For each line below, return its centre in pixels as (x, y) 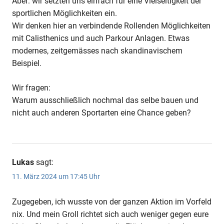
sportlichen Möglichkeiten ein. (64, 13)
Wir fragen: (31, 88)
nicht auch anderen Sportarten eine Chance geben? (101, 113)
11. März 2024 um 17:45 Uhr (56, 176)
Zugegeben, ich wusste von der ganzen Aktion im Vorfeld (112, 201)
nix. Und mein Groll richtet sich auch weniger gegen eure (110, 214)
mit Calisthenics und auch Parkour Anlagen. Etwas (101, 38)
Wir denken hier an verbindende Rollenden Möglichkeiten (111, 26)
